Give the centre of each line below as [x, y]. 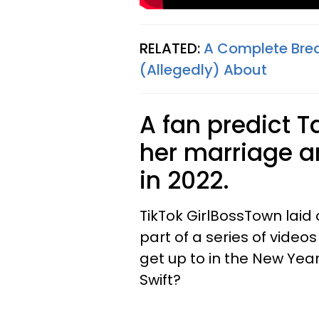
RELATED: [172, 48]
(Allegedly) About [203, 70]
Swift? [160, 280]
